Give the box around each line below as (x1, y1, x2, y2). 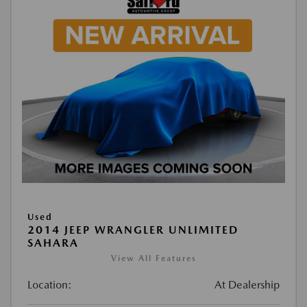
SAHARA (27, 236, 79, 249)
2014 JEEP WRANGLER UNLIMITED (27, 223, 238, 236)
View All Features (110, 254, 197, 263)
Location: (27, 278, 72, 291)
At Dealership (214, 278, 280, 291)
